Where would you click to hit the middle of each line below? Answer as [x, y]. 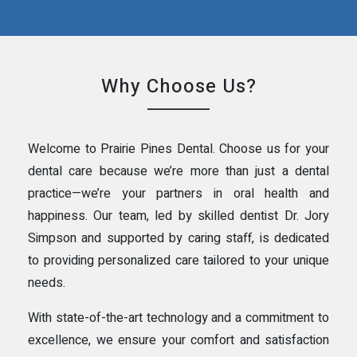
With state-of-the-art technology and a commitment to [178, 318]
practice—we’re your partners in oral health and [178, 193]
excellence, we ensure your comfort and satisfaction [178, 340]
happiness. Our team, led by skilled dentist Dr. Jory [178, 216]
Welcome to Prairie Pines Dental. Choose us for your [178, 149]
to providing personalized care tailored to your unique [178, 260]
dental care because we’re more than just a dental [178, 171]
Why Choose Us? [178, 86]
